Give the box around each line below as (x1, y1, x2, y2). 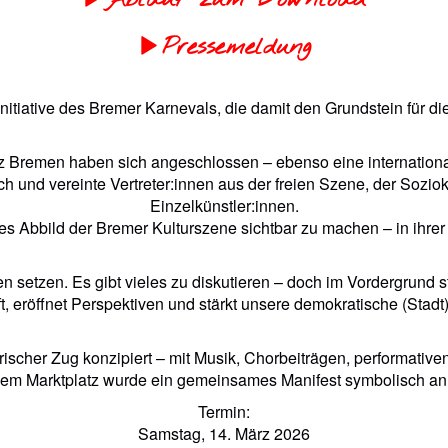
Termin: (198, 400, 250, 423)
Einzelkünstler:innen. (149, 194, 299, 217)
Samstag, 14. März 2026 (138, 422, 310, 445)
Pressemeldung (161, 32, 311, 64)
